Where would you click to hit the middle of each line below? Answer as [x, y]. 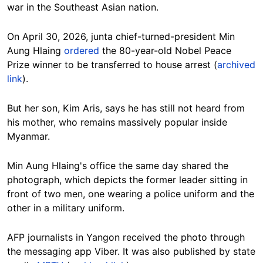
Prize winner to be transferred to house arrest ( [112, 64]
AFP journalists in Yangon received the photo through [126, 237]
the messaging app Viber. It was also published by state [131, 251]
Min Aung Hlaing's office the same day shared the [118, 165]
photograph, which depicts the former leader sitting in [127, 179]
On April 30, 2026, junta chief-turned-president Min [121, 36]
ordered [82, 50]
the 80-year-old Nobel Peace [165, 50]
